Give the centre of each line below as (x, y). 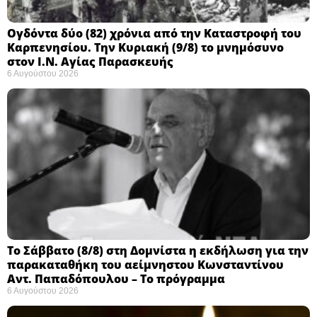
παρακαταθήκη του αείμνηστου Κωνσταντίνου (145, 264)
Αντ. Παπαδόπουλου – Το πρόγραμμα (116, 278)
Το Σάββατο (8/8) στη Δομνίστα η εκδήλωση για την (158, 250)
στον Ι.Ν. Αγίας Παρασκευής (90, 61)
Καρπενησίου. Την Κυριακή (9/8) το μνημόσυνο (145, 47)
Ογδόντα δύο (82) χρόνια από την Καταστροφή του (154, 33)
